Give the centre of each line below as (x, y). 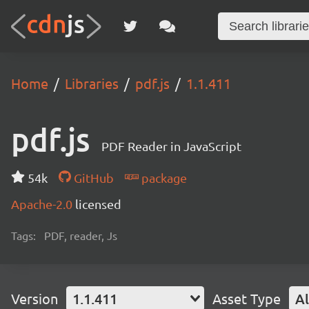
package (162, 178)
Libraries (92, 83)
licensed (98, 204)
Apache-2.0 (43, 204)
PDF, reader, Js (81, 235)
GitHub (92, 178)
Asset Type (247, 298)
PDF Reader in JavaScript (171, 146)
